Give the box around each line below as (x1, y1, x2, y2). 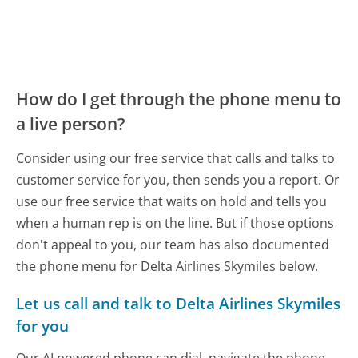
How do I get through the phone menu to (16, 87, 342, 110)
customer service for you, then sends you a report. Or (16, 170, 340, 189)
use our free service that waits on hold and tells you (16, 192, 328, 210)
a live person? (16, 112, 126, 135)
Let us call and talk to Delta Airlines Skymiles (16, 292, 341, 314)
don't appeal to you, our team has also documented (16, 235, 330, 253)
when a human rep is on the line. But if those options (16, 213, 335, 232)
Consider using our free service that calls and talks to (16, 149, 336, 167)
